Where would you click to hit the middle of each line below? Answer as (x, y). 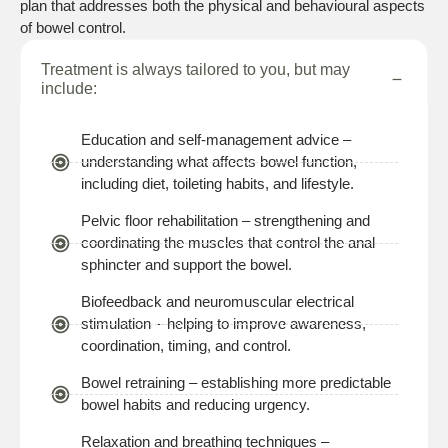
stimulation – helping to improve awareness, (224, 323)
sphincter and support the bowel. (187, 264)
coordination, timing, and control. (186, 345)
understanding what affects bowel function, (219, 161)
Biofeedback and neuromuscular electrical (218, 301)
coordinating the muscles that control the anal (228, 242)
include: (69, 88)
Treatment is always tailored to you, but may (195, 69)
